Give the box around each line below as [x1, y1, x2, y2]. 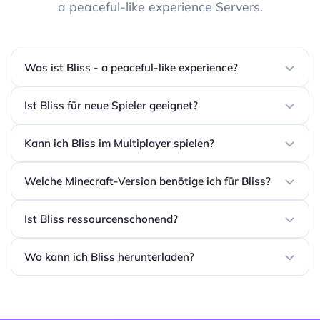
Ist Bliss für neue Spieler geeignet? [24, 99, 198, 113]
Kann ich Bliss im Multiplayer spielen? [24, 136, 214, 151]
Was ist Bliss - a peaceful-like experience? [24, 61, 238, 75]
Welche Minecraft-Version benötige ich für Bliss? [24, 174, 271, 189]
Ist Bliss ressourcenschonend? [24, 212, 178, 226]
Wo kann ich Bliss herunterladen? [24, 250, 194, 264]
